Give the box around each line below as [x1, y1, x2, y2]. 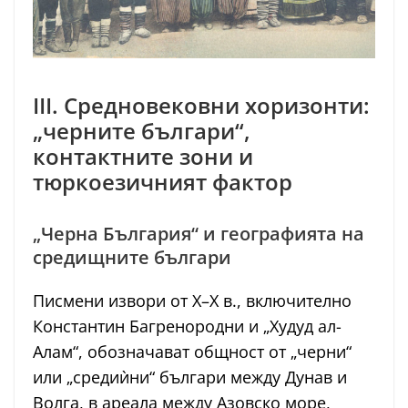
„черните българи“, [33, 115, 250, 146]
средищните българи [33, 244, 231, 270]
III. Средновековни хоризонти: [33, 89, 370, 120]
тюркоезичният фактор [33, 166, 292, 197]
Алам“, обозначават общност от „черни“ [33, 340, 352, 362]
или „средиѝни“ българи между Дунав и [33, 365, 347, 388]
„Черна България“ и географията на [33, 220, 364, 246]
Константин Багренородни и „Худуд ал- [33, 314, 342, 337]
